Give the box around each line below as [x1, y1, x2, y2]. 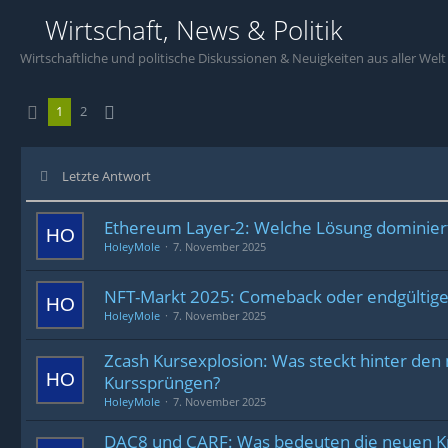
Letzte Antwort [62, 166, 151, 185]
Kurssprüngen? [104, 371, 220, 394]
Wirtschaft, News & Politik [45, 12, 343, 48]
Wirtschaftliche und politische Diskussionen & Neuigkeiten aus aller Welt [20, 49, 446, 67]
